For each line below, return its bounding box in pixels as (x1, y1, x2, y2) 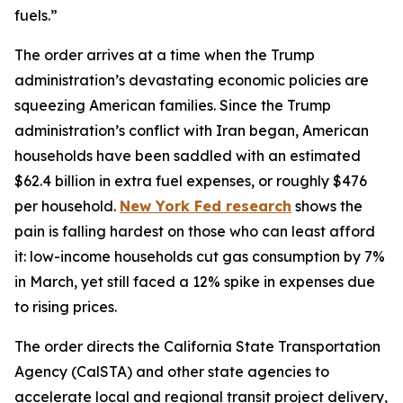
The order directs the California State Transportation (14, 337, 381, 355)
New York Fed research (120, 197, 291, 215)
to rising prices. (14, 298, 121, 316)
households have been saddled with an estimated (14, 147, 361, 165)
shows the (291, 197, 363, 215)
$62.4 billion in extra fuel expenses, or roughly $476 (14, 172, 367, 190)
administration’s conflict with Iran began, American (14, 121, 369, 139)
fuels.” (14, 6, 58, 24)
